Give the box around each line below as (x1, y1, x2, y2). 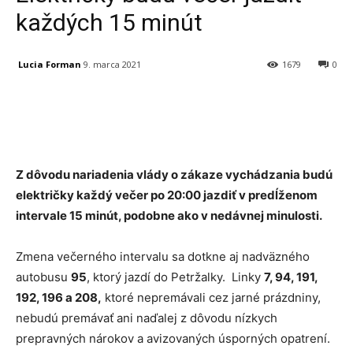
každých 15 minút (16, 9, 203, 36)
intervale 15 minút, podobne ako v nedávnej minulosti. (16, 208, 322, 224)
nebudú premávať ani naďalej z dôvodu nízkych (16, 310, 277, 326)
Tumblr (316, 98, 347, 111)
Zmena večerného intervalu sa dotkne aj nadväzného (16, 249, 310, 265)
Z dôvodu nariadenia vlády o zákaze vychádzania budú (16, 167, 333, 183)
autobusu (16, 269, 71, 285)
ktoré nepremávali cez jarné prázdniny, (102, 290, 321, 306)
